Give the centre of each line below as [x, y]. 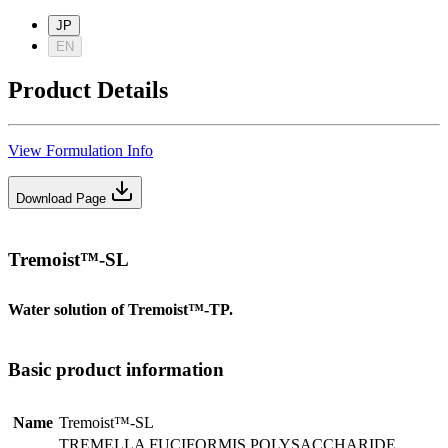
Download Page [61, 198]
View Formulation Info [80, 150]
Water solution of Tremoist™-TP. [120, 309]
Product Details [88, 89]
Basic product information [116, 369]
